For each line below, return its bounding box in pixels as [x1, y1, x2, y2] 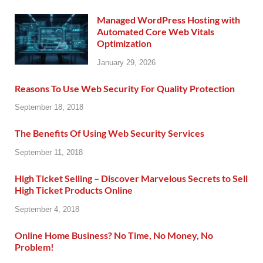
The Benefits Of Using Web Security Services [15, 127, 204, 139]
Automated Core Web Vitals [97, 25, 214, 37]
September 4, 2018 [15, 204, 79, 214]
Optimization [97, 37, 151, 49]
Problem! [15, 241, 54, 252]
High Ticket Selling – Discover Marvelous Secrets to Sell [15, 173, 248, 184]
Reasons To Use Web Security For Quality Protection [15, 82, 235, 94]
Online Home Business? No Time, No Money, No [15, 229, 213, 241]
